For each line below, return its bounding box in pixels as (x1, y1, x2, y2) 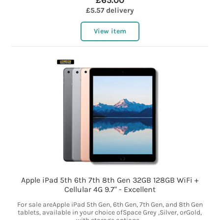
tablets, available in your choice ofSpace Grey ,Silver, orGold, (18, 208, 202, 217)
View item (93, 27, 126, 36)
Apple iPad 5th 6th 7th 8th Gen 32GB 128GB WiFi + (21, 175, 199, 185)
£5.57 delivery (85, 6, 134, 15)
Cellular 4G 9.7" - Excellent (64, 185, 156, 194)
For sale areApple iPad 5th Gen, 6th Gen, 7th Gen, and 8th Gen (17, 200, 203, 209)
